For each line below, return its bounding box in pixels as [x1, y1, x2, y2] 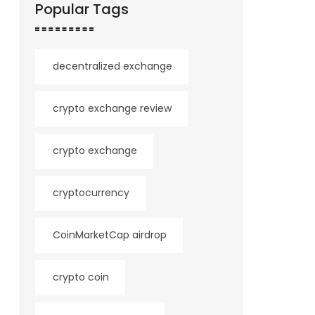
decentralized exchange [52, 59, 172, 73]
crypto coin [52, 270, 109, 284]
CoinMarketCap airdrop [52, 228, 167, 242]
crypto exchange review [52, 101, 172, 115]
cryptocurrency [52, 186, 129, 200]
